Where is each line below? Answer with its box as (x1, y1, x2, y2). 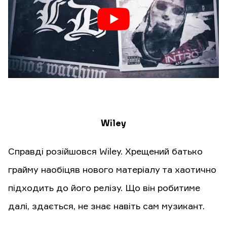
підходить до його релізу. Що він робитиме (8, 183, 200, 193)
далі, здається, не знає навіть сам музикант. (8, 202, 205, 211)
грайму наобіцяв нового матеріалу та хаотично (8, 165, 216, 175)
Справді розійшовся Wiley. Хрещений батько (8, 147, 203, 157)
